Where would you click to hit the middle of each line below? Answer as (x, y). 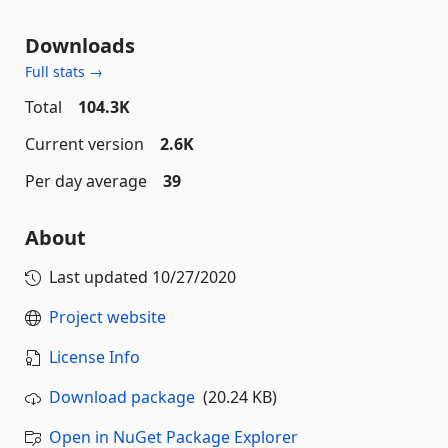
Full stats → (64, 71)
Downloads (80, 45)
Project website (107, 317)
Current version (84, 144)
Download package (122, 397)
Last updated (100, 277)
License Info (94, 357)
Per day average (86, 181)
